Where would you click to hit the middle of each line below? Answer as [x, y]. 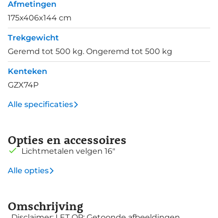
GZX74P [23, 85]
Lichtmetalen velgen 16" [68, 151]
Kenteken [27, 72]
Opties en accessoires [67, 140]
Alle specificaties [40, 105]
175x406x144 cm [40, 18]
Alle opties [28, 171]
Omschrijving [45, 206]
